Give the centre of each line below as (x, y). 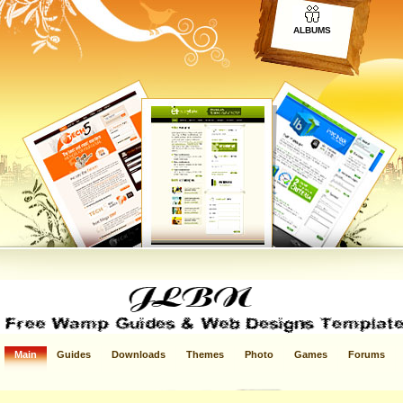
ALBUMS (312, 30)
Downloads (139, 354)
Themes (205, 354)
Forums (367, 354)
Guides (74, 354)
